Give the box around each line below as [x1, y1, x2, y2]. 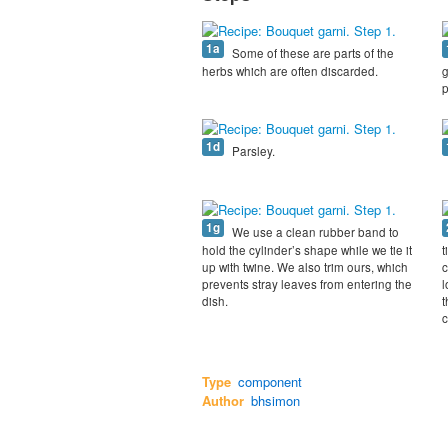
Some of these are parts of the [229, 45, 394, 62]
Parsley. [229, 143, 275, 160]
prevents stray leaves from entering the [202, 276, 412, 293]
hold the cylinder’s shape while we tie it [202, 242, 412, 259]
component [238, 372, 302, 392]
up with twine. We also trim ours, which [202, 259, 408, 276]
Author [202, 391, 244, 411]
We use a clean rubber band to [229, 224, 399, 241]
